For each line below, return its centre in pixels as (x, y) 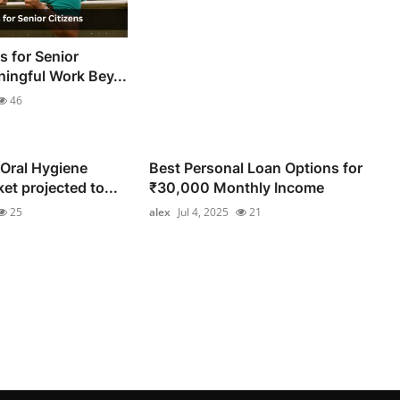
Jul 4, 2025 (204, 212)
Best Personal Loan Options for (256, 167)
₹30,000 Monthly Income (237, 187)
